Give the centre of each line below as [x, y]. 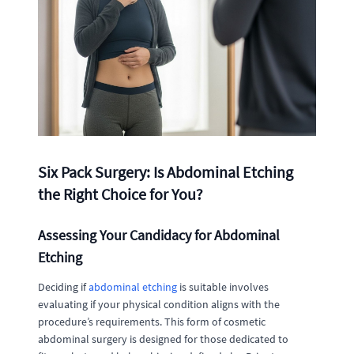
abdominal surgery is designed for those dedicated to [163, 339]
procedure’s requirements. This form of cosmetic [152, 321]
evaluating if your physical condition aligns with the [159, 304]
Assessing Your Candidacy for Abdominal [159, 235]
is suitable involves [223, 286]
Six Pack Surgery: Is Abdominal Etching [166, 171]
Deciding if [63, 286]
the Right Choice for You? [121, 194]
